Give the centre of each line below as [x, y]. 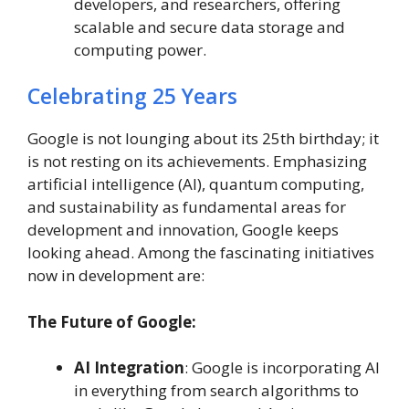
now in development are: [116, 275]
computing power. [140, 49]
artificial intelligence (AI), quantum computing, [196, 184]
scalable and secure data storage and [210, 26]
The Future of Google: [112, 321]
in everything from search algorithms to [216, 390]
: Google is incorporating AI [282, 367]
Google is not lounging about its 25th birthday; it [203, 138]
